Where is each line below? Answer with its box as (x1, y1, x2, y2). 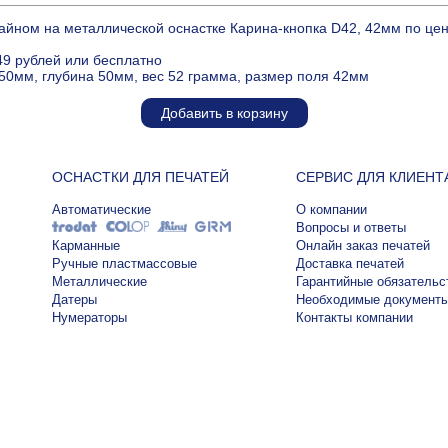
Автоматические (52, 202, 151, 218)
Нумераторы (52, 310, 127, 326)
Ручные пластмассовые (52, 256, 197, 272)
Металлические (52, 274, 147, 290)
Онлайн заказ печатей (295, 238, 430, 254)
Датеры (52, 292, 97, 308)
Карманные (52, 238, 120, 254)
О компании (295, 202, 367, 218)
